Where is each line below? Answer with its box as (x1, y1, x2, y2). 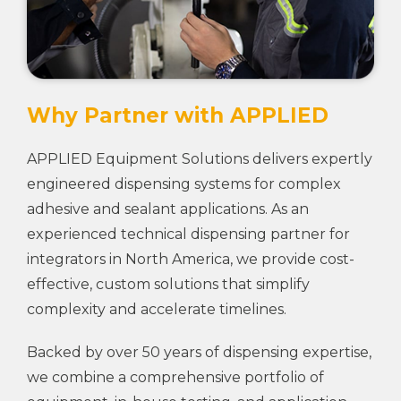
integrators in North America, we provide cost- (27, 250, 354, 268)
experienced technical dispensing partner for (27, 225, 350, 243)
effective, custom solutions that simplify (27, 275, 310, 293)
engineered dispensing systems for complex (27, 175, 341, 192)
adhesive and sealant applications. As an (27, 200, 309, 218)
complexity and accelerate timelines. (27, 300, 286, 318)
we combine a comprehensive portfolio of (27, 368, 324, 386)
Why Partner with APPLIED (27, 102, 328, 128)
